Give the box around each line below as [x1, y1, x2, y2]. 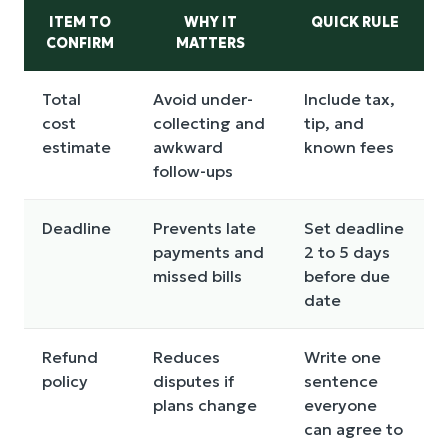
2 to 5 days [304, 241, 390, 262]
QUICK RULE [311, 12, 399, 31]
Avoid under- [153, 88, 253, 109]
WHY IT [184, 12, 237, 31]
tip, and [304, 112, 364, 133]
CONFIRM [45, 33, 114, 52]
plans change [153, 394, 257, 415]
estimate [42, 136, 111, 157]
